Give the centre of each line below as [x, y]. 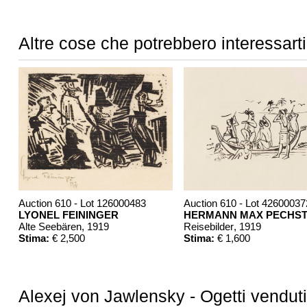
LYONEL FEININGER [68, 214]
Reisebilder [208, 226]
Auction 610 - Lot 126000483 [82, 203]
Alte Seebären [50, 226]
